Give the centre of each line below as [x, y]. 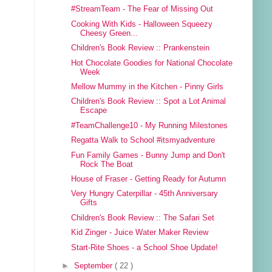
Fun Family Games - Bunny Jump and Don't [148, 155]
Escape [94, 111]
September [95, 266]
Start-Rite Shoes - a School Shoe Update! [145, 247]
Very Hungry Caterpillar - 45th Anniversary [145, 194]
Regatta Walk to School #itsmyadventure [143, 141]
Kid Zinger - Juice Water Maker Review [140, 233]
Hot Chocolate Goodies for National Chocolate [152, 63]
